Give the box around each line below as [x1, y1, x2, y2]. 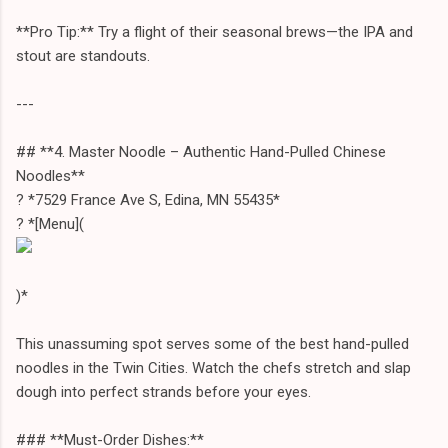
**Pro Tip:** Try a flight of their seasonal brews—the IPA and [16, 22, 413, 41]
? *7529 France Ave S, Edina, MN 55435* [16, 190, 280, 209]
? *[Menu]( [16, 214, 84, 233]
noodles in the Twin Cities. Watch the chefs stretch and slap [16, 358, 411, 377]
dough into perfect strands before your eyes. [16, 382, 311, 401]
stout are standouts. [16, 46, 150, 65]
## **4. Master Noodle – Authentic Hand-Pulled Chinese [16, 142, 386, 161]
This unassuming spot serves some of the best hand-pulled [16, 334, 409, 353]
